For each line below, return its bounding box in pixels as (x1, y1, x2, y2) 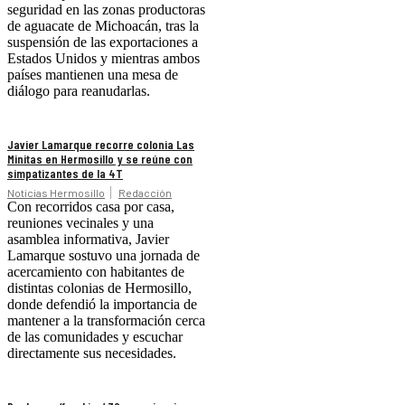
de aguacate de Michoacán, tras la (7, 18, 199, 34)
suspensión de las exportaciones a (7, 34, 198, 51)
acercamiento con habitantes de (7, 264, 184, 280)
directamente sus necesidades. (7, 345, 176, 362)
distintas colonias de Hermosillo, (7, 280, 192, 297)
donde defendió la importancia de (7, 297, 197, 313)
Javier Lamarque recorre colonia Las (7, 137, 194, 153)
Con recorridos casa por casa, (7, 199, 174, 215)
